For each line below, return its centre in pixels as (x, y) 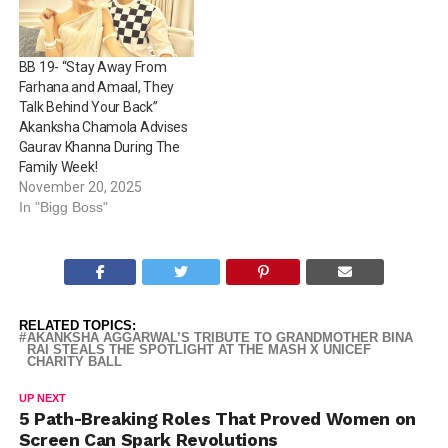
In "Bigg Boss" (63, 207)
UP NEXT (42, 398)
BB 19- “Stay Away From (92, 67)
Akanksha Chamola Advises (103, 127)
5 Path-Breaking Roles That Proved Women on (217, 419)
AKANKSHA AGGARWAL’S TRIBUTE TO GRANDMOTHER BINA (219, 338)
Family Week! (58, 167)
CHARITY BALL (74, 362)
